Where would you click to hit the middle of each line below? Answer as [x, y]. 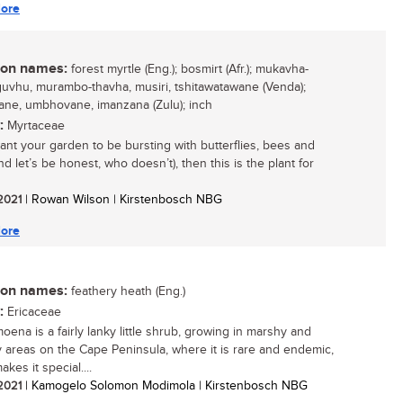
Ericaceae [32, 312]
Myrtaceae [34, 126]
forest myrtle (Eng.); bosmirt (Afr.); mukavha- [188, 69]
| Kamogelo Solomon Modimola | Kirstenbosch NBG [165, 386]
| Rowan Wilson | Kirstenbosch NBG [122, 200]
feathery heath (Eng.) [126, 291]
